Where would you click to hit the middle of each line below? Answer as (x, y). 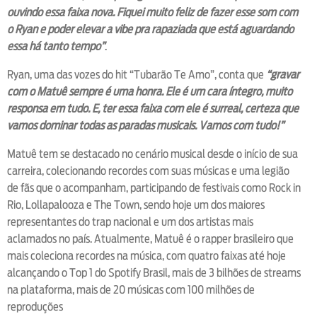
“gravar (283, 74)
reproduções (35, 306)
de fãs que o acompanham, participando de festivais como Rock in (154, 188)
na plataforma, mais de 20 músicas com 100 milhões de (131, 289)
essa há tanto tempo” (56, 46)
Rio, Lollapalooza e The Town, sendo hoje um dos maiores (136, 204)
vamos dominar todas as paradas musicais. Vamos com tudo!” (145, 125)
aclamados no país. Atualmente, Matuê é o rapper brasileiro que (150, 238)
